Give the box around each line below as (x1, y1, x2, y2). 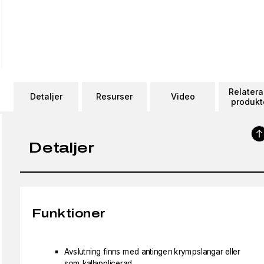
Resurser (96, 91, 133, 101)
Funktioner (32, 207, 105, 220)
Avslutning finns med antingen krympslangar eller (64, 246, 240, 257)
